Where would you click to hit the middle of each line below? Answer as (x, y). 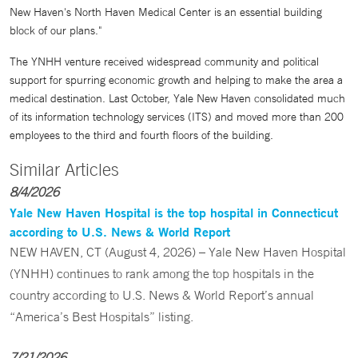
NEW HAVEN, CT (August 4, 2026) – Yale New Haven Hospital (178, 252)
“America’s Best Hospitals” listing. (101, 316)
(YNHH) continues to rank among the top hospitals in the (162, 273)
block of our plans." (56, 30)
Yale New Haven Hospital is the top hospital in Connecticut (174, 212)
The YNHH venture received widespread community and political (164, 62)
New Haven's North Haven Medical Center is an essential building (166, 12)
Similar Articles (64, 169)
